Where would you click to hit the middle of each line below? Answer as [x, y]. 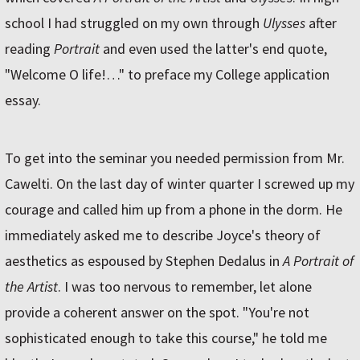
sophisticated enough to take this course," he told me [166, 338]
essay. [23, 100]
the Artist [31, 287]
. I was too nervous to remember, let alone [185, 287]
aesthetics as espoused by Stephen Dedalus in [144, 261]
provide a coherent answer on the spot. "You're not [157, 313]
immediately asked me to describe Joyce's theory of [163, 235]
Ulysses [284, 23]
